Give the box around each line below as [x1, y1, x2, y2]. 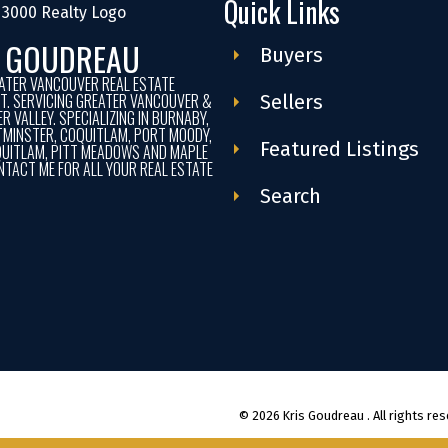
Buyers [259, 43, 323, 68]
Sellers [259, 90, 323, 115]
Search [259, 184, 321, 209]
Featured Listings [259, 137, 419, 162]
